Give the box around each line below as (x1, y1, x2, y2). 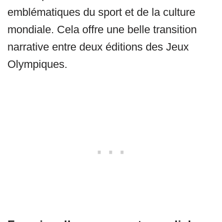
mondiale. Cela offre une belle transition (7, 23, 197, 36)
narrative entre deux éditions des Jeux (7, 41, 189, 54)
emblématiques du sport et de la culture (7, 6, 195, 19)
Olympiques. (7, 58, 67, 71)
